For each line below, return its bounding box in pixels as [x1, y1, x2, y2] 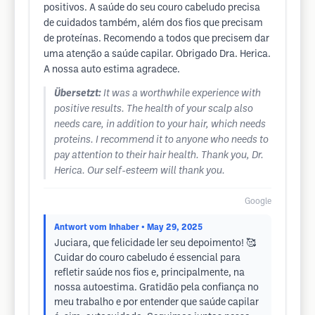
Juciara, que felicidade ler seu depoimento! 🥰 [54, 239, 256, 248]
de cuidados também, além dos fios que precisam [44, 19, 263, 28]
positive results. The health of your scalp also [54, 105, 253, 114]
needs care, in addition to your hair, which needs [54, 120, 266, 129]
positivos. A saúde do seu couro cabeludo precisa [44, 4, 260, 13]
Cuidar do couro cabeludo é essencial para [54, 254, 240, 263]
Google [245, 198, 271, 205]
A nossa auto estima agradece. [44, 65, 180, 75]
